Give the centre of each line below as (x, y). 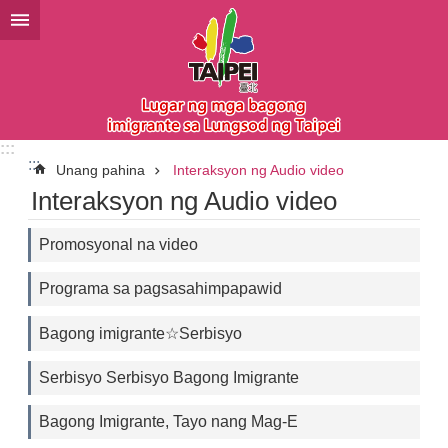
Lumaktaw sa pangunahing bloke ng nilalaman (175, 18)
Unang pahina (100, 170)
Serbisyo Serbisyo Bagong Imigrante (169, 377)
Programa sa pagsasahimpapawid (160, 288)
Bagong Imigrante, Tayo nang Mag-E (168, 421)
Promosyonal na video (118, 244)
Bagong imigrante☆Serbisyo (140, 333)
